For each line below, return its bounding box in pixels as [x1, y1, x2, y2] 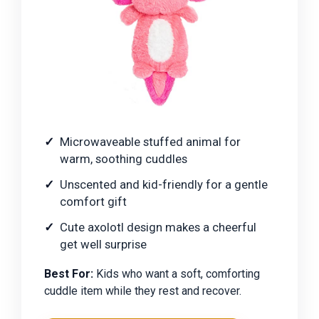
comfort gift [60, 194, 127, 209]
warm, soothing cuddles [60, 151, 187, 166]
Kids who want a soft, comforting [93, 266, 260, 281]
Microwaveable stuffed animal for [60, 134, 241, 149]
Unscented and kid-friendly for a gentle [60, 177, 268, 192]
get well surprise [60, 236, 147, 251]
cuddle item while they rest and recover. [44, 283, 241, 298]
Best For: [44, 266, 93, 281]
